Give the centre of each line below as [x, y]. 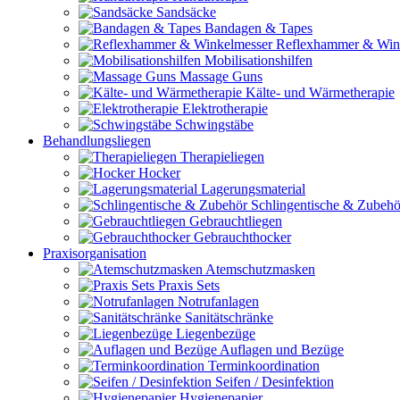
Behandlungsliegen [97, 140]
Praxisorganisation [95, 253]
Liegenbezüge [216, 333]
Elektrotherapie [225, 108]
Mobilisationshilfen [258, 60]
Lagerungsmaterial [253, 188]
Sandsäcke [186, 12]
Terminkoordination [264, 365]
